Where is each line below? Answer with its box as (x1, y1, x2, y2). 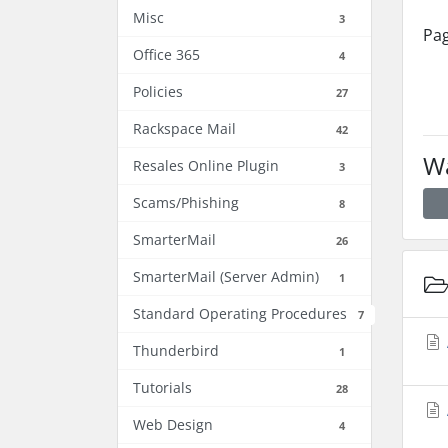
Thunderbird (133, 341, 219, 360)
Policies (133, 82, 183, 101)
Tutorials (133, 378, 192, 397)
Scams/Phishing (133, 193, 239, 212)
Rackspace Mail (133, 119, 236, 138)
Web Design (133, 415, 213, 434)
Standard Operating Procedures (133, 304, 347, 323)
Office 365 (133, 45, 200, 64)
